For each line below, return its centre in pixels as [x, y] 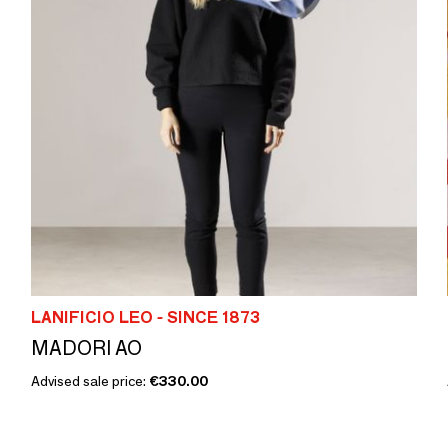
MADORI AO [86, 347]
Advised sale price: [90, 380]
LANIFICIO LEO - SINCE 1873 [145, 317]
